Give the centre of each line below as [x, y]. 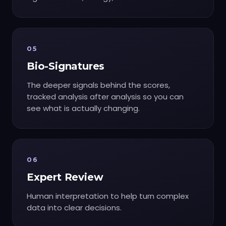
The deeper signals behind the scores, [98, 85]
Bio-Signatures [66, 66]
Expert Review [65, 177]
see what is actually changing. [83, 108]
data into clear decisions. [74, 207]
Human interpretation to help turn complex [108, 196]
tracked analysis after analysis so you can [105, 96]
